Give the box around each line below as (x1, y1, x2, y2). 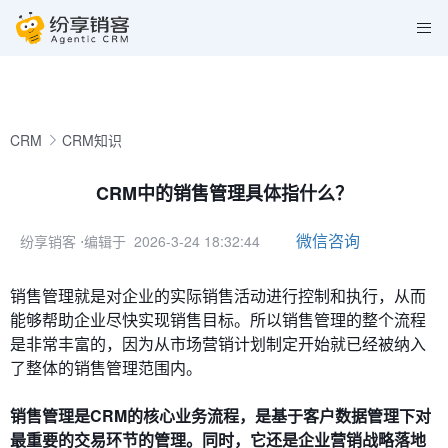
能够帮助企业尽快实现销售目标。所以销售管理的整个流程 (10, 308, 426, 331)
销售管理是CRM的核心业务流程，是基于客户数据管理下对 (10, 404, 431, 427)
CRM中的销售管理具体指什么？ (95, 180, 353, 206)
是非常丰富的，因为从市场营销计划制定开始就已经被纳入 (10, 332, 426, 355)
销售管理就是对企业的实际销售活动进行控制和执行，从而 (10, 284, 426, 307)
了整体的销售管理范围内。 (10, 356, 202, 379)
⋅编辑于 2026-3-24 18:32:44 (80, 231, 260, 251)
